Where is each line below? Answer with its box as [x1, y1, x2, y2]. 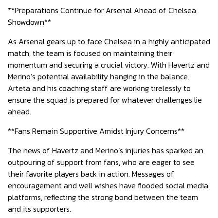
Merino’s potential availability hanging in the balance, [8, 71, 189, 82]
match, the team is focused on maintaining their [8, 47, 172, 59]
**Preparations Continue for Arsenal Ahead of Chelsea [8, 4, 196, 16]
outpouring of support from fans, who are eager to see [8, 156, 195, 168]
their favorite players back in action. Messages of [8, 168, 174, 180]
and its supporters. [8, 203, 71, 215]
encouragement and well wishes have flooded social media [8, 180, 208, 191]
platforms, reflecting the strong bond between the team [8, 191, 198, 203]
